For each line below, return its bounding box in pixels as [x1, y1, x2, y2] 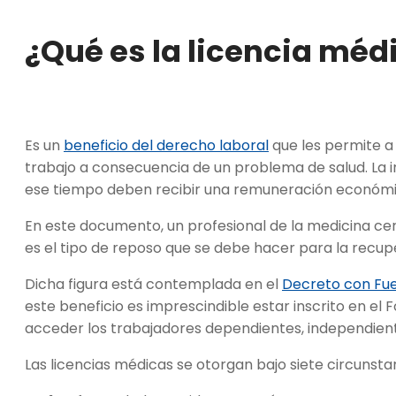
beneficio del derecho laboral [64, 135, 269, 156]
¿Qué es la [25, 29, 187, 72]
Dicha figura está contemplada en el [25, 274, 282, 295]
